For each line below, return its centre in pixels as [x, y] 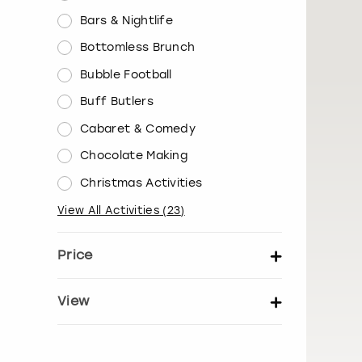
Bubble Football [126, 74]
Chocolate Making [134, 156]
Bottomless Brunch [138, 48]
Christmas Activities [141, 183]
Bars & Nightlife [127, 20]
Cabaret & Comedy [138, 128]
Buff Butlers [117, 102]
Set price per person [117, 286]
